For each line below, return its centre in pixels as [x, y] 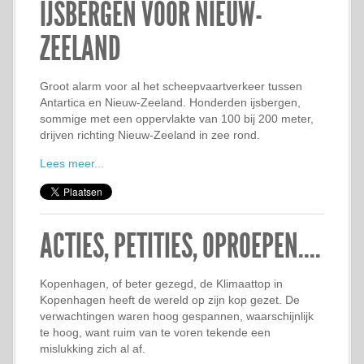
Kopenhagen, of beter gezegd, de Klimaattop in [161, 284]
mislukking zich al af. [93, 349]
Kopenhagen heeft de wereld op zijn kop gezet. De [170, 300]
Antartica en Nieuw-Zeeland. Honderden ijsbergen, [170, 102]
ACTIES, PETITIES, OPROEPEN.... [180, 246]
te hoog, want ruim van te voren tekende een [155, 332]
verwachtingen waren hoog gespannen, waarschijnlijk [177, 316]
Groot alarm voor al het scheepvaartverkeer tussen [171, 86]
